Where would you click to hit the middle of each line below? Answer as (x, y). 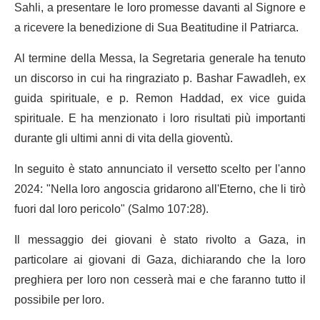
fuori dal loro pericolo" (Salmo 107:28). (111, 209)
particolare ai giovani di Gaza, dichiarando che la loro (160, 260)
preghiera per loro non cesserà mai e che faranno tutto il (160, 280)
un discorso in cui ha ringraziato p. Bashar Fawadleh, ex (160, 78)
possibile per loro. (59, 300)
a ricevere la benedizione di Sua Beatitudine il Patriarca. (156, 27)
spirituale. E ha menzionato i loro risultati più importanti (160, 118)
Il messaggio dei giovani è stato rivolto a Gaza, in (160, 240)
